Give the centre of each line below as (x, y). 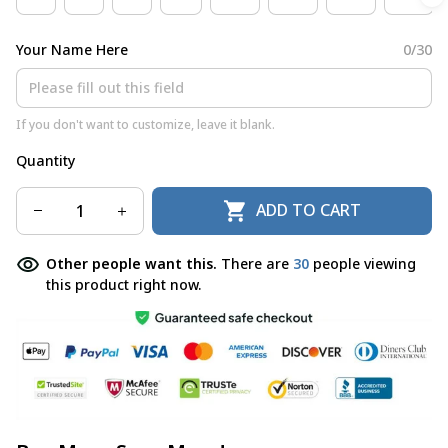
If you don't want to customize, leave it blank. (145, 124)
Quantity (45, 160)
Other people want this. (133, 263)
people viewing (362, 263)
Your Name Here (72, 49)
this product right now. (123, 284)
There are (257, 263)
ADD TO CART (309, 210)
